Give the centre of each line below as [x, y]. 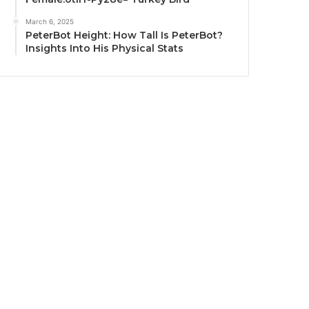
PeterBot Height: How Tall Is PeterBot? [124, 35]
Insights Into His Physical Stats [105, 48]
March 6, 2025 [50, 21]
